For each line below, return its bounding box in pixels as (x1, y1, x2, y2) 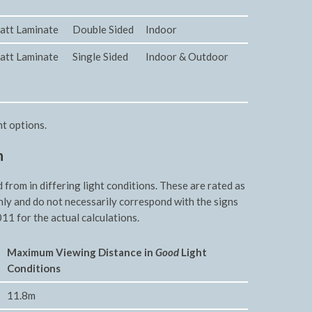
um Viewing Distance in (39, 246, 153, 259)
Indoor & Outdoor (146, 50, 228, 63)
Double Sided (72, 23, 134, 36)
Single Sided (72, 50, 128, 63)
